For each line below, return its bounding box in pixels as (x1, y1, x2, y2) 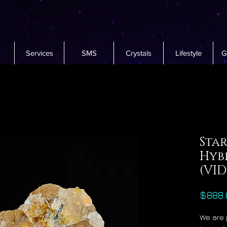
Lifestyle (175, 49, 202, 58)
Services (25, 49, 53, 58)
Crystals (126, 49, 152, 58)
